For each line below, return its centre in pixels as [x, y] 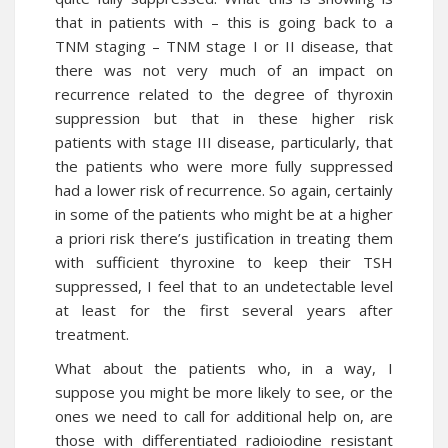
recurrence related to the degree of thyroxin [224, 94]
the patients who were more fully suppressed [224, 166]
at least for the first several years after [224, 310]
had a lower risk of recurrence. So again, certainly [224, 190]
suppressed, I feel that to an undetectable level [224, 286]
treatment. [92, 334]
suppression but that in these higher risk [224, 118]
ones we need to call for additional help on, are [224, 416]
